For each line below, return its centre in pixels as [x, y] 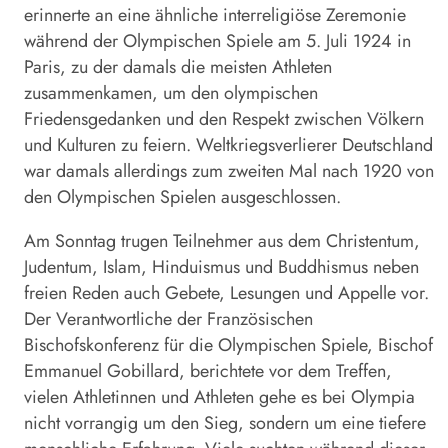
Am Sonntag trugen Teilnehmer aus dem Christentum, [222, 240]
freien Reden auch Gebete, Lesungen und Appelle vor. [226, 292]
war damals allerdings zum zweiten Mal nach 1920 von [229, 170]
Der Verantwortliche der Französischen [168, 318]
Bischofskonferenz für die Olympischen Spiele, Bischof [228, 344]
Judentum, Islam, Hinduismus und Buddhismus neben [221, 266]
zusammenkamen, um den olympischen [171, 92]
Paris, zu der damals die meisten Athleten [178, 66]
